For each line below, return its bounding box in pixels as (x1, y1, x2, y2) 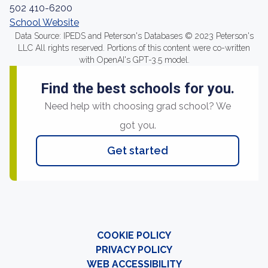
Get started (107, 144, 168, 157)
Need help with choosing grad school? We (44, 100, 231, 112)
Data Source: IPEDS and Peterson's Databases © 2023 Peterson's (14, 31, 254, 41)
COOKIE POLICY (97, 230, 171, 241)
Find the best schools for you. (41, 80, 234, 97)
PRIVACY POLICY (96, 244, 172, 255)
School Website (10, 17, 79, 28)
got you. (119, 120, 156, 131)
